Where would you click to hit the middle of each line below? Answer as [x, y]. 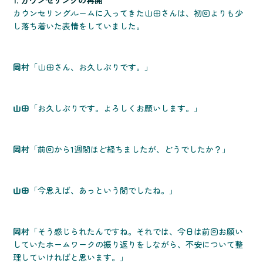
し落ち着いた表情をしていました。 [79, 26]
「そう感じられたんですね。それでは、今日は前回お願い [136, 232]
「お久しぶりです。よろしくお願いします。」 [116, 108]
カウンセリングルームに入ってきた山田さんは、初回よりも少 [128, 13]
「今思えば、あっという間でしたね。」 [104, 190]
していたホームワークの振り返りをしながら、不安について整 [128, 245]
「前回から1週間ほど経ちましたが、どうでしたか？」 [130, 149]
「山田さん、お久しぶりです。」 [91, 67]
